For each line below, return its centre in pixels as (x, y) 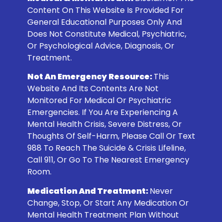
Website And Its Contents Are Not (93, 89)
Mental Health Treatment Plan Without (103, 215)
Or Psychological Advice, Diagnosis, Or (101, 46)
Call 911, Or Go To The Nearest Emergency (108, 160)
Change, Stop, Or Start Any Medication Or (108, 203)
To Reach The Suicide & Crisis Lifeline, (113, 148)
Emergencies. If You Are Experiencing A (102, 112)
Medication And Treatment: (87, 191)
